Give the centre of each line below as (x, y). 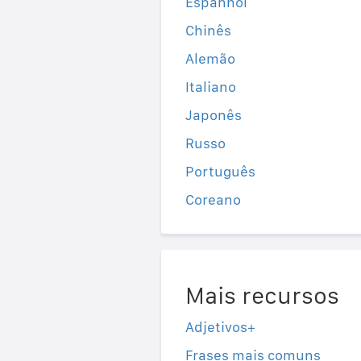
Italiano (210, 86)
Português (220, 171)
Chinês (208, 30)
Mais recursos (262, 295)
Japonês (213, 114)
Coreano (213, 199)
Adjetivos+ (220, 326)
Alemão (210, 58)
